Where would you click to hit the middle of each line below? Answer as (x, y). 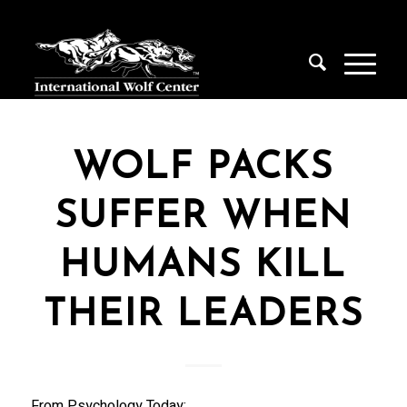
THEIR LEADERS (203, 316)
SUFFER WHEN (203, 218)
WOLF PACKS (203, 169)
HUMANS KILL (203, 267)
